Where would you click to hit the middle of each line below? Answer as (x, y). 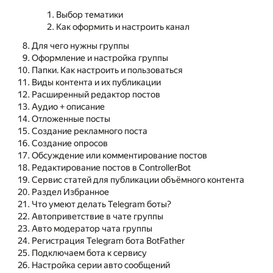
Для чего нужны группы (80, 46)
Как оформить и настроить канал (123, 27)
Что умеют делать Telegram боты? (101, 205)
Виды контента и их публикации (96, 83)
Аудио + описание (68, 107)
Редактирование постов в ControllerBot (111, 168)
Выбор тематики (90, 15)
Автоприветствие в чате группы (97, 217)
